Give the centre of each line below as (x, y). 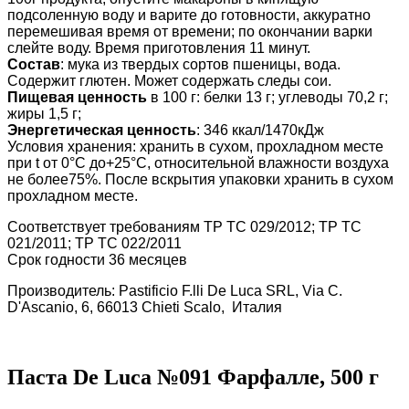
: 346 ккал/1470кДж (260, 130)
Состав (34, 64)
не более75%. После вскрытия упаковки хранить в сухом (200, 179)
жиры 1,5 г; (46, 114)
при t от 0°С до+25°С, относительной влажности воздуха (198, 163)
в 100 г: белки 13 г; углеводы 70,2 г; (269, 97)
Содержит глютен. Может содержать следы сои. (169, 81)
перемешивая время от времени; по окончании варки (190, 31)
